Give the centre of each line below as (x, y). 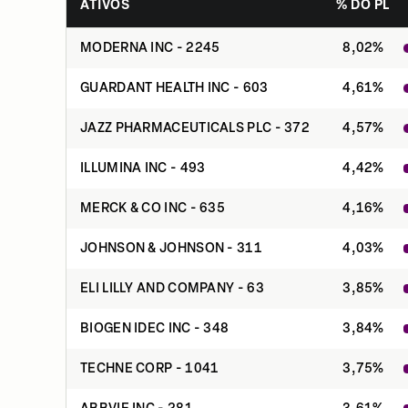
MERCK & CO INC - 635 (153, 208)
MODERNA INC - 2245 (150, 48)
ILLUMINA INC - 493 (143, 168)
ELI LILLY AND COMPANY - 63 (172, 288)
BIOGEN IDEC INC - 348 (155, 328)
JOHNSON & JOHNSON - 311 (171, 248)
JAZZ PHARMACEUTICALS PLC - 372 (195, 128)
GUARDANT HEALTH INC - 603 (174, 88)
